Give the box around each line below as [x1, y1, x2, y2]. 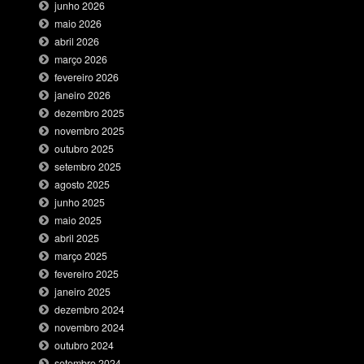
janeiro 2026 [54, 88, 111, 103]
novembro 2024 [54, 320, 125, 336]
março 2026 [54, 52, 108, 67]
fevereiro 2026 [54, 70, 119, 85]
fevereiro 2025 [54, 266, 119, 282]
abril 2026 [54, 34, 100, 50]
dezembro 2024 [54, 302, 125, 318]
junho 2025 [54, 195, 106, 210]
